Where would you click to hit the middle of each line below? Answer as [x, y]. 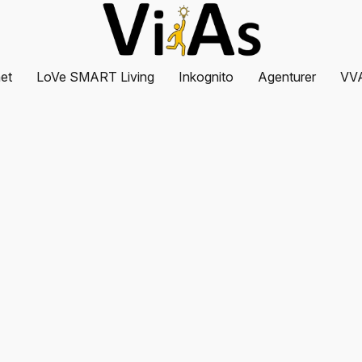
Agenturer [287, 77]
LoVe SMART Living [96, 77]
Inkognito [206, 77]
